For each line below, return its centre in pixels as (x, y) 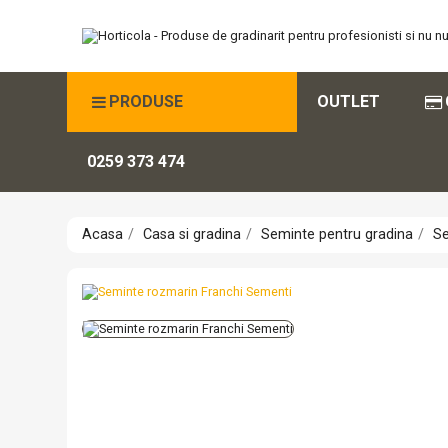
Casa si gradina (192, 234)
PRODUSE (146, 101)
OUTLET (349, 101)
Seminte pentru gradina (337, 234)
